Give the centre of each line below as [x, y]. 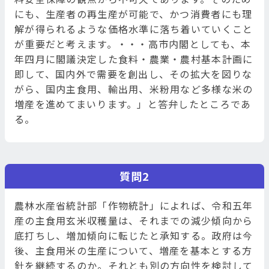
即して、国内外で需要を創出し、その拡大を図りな [134, 74]
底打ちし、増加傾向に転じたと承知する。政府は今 [134, 236]
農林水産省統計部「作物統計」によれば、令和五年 [134, 206]
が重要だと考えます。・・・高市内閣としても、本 [133, 44]
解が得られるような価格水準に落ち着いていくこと [134, 29]
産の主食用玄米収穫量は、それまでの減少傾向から [134, 221]
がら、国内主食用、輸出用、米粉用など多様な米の [134, 89]
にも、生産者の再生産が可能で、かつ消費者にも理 [134, 14]
